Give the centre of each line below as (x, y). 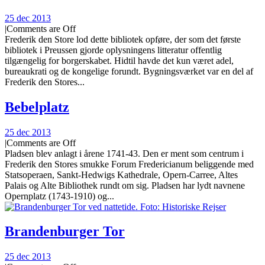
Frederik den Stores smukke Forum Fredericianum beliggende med (129, 164)
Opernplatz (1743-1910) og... (59, 196)
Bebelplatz (37, 107)
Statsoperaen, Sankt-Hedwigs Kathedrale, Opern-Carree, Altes (121, 174)
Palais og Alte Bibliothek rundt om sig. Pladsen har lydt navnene (125, 185)
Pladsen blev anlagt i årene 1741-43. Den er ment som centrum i (124, 153)
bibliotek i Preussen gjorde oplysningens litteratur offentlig (113, 50)
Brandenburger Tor (65, 232)
